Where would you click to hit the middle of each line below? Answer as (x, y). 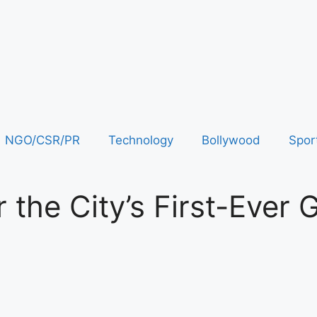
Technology (140, 140)
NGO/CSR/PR (42, 140)
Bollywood (231, 140)
